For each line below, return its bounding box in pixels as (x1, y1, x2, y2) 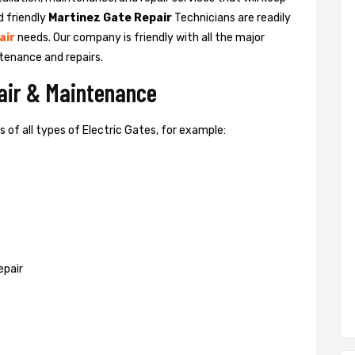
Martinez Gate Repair (48, 10, 172, 25)
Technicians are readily (172, 10, 291, 25)
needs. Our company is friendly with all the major (15, 30, 265, 44)
